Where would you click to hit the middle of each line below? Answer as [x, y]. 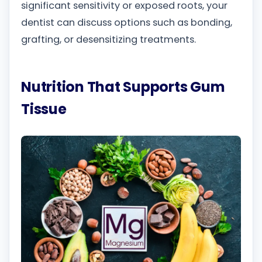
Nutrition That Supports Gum [123, 87]
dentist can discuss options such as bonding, [127, 22]
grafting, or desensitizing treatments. [108, 39]
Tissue [44, 109]
